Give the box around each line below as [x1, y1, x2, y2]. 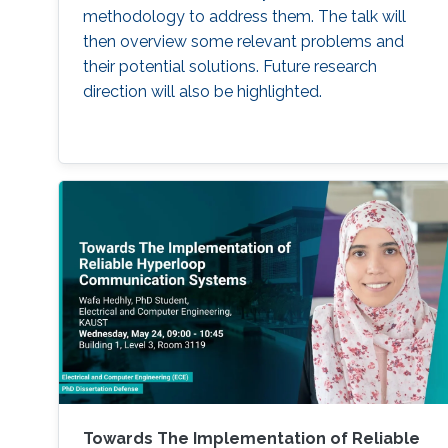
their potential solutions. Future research [82, 56, 377, 76]
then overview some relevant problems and [82, 31, 404, 51]
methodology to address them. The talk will [82, 6, 406, 26]
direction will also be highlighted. [82, 81, 322, 101]
